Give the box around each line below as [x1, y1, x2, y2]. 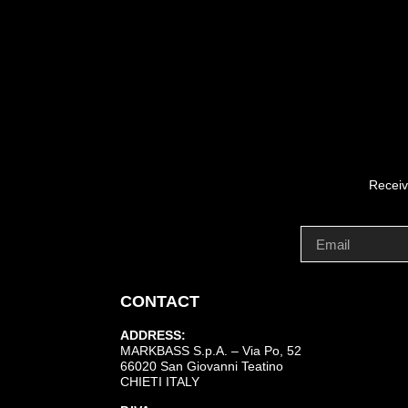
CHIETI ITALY [120, 374, 199, 390]
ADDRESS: [120, 328, 186, 343]
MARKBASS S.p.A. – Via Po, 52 [120, 343, 301, 359]
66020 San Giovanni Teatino [120, 359, 283, 374]
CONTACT [120, 292, 199, 311]
